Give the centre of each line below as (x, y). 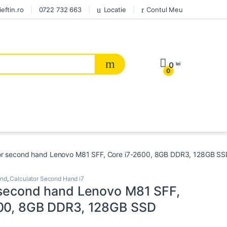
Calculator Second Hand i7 (47, 179)
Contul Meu (165, 9)
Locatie (115, 9)
